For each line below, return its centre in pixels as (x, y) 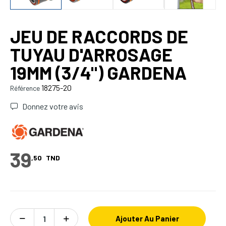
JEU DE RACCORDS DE (99, 36)
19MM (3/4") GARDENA (98, 73)
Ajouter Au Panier (147, 219)
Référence (25, 88)
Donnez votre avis (52, 106)
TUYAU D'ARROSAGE (91, 54)
